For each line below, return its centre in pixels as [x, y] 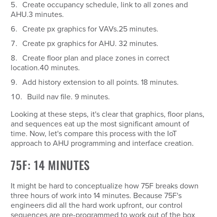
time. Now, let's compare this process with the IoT [94, 134]
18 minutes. [160, 82]
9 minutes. [93, 97]
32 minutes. [139, 44]
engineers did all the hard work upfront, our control [97, 205]
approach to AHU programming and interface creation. [102, 143]
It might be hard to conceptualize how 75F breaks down [105, 186]
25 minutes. [139, 29]
